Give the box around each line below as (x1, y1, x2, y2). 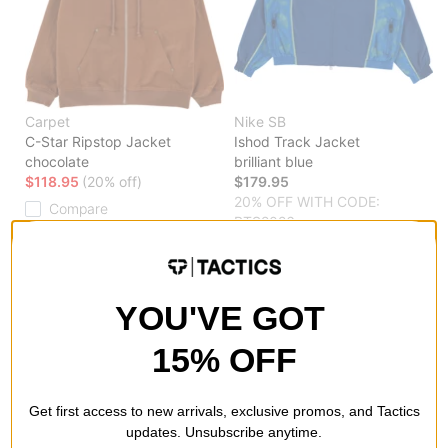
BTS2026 (234, 213, 295, 231)
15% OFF (151, 340, 297, 379)
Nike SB (234, 113, 286, 131)
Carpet (25, 113, 70, 131)
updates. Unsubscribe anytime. (126, 423, 322, 440)
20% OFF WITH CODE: (234, 193, 380, 211)
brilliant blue (234, 153, 313, 171)
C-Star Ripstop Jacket (25, 133, 171, 151)
